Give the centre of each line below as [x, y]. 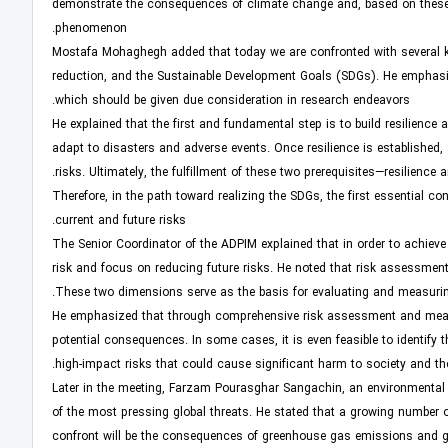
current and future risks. [120, 221]
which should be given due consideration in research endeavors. [232, 101]
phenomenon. [90, 29]
